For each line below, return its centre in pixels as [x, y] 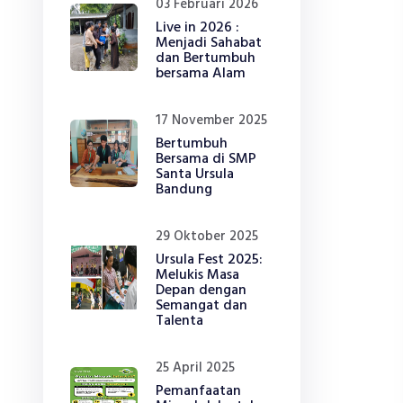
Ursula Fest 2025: [209, 260]
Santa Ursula [195, 175]
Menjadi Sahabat [209, 43]
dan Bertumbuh [206, 58]
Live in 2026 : [197, 28]
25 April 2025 [195, 368]
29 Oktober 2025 [207, 237]
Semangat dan [201, 306]
